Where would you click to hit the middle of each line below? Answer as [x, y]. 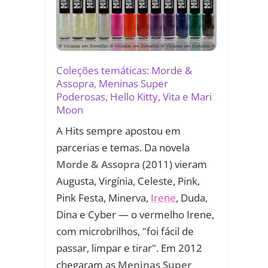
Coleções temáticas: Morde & [124, 71]
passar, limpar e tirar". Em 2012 [129, 248]
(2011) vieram [173, 165]
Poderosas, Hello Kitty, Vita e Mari [134, 97]
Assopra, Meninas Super [112, 84]
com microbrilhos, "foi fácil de [125, 232]
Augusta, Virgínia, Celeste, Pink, [128, 181]
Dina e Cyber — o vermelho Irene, [135, 215]
